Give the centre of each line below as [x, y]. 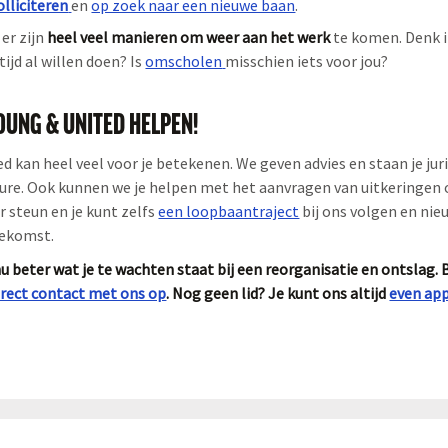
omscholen [184, 60]
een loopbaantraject [229, 210]
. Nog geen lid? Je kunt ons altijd [278, 292]
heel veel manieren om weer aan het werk [189, 36]
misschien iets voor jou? [307, 60]
